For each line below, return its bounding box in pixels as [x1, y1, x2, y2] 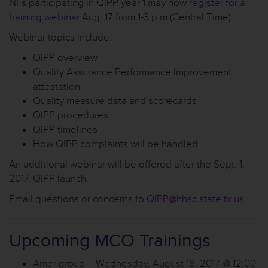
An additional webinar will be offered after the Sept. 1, [9, 158, 245, 170]
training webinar [9, 11, 80, 23]
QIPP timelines [33, 123, 98, 136]
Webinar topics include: [9, 31, 112, 44]
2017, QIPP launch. [9, 172, 89, 185]
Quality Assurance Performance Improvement [33, 66, 232, 78]
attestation [33, 80, 80, 93]
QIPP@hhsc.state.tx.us [147, 193, 244, 205]
